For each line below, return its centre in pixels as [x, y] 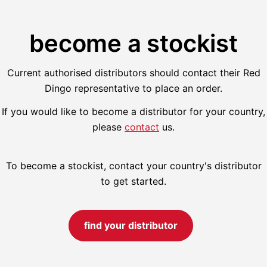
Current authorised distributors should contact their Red [133, 73]
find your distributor [131, 226]
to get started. [133, 181]
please [108, 127]
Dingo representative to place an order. [133, 89]
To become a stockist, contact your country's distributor [133, 166]
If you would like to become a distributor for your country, [133, 112]
